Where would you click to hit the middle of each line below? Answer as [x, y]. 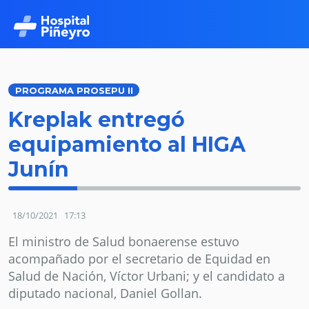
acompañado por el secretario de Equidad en [139, 259]
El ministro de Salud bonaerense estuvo [124, 242]
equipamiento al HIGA [127, 145]
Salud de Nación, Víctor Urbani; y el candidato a [147, 276]
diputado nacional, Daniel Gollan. [105, 293]
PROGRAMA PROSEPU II [74, 91]
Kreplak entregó [97, 120]
